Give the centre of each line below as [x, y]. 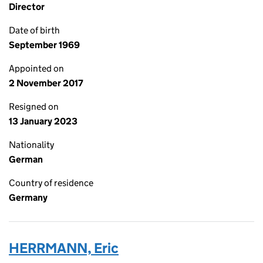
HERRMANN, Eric [64, 248]
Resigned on [34, 107]
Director [27, 7]
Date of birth [34, 30]
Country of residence [51, 183]
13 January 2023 [43, 121]
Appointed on [36, 68]
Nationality [31, 145]
